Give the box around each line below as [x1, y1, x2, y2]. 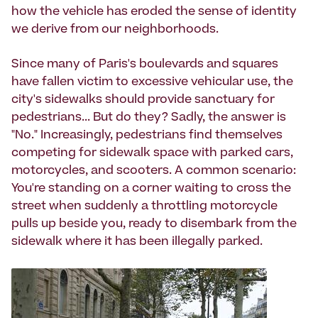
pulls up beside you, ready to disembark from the [11, 219, 297, 231]
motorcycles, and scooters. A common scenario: [11, 165, 296, 177]
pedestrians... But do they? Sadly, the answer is [11, 112, 286, 124]
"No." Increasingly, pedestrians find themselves [11, 130, 283, 142]
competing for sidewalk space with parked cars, [11, 148, 293, 160]
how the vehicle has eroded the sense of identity [11, 6, 297, 18]
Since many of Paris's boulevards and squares [11, 59, 278, 71]
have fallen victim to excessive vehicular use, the [11, 77, 293, 89]
